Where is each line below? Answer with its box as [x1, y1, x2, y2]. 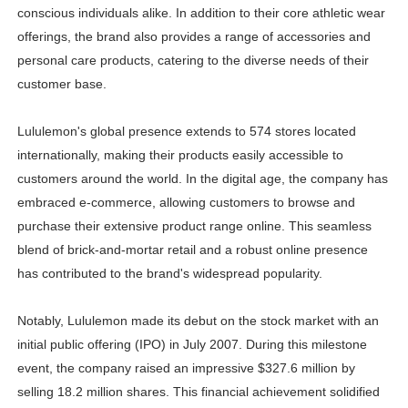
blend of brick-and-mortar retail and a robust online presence [16, 242, 368, 258]
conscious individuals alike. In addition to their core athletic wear [16, 5, 385, 21]
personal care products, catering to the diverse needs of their [16, 53, 369, 68]
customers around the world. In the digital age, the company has [16, 171, 388, 187]
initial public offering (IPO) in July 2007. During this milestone [16, 337, 367, 352]
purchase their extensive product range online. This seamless [16, 219, 372, 234]
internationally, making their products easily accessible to [16, 148, 343, 163]
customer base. [16, 76, 107, 92]
